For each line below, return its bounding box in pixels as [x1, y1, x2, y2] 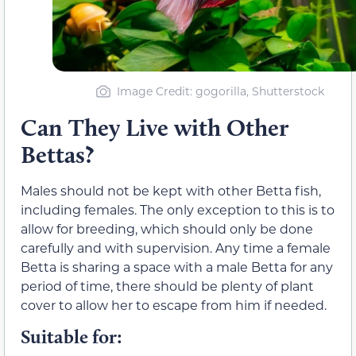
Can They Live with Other [21, 113, 288, 143]
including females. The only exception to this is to [21, 201, 335, 219]
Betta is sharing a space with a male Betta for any [21, 258, 333, 276]
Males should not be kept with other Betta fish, [21, 182, 321, 199]
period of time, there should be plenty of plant [21, 277, 314, 295]
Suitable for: [21, 325, 122, 349]
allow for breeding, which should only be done [21, 220, 313, 238]
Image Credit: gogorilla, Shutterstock [117, 83, 324, 99]
